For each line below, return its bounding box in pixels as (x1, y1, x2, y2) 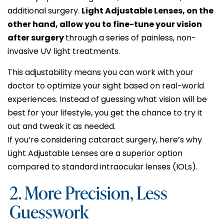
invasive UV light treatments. (7, 45, 120, 57)
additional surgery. (7, 5, 81, 17)
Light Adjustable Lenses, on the (81, 5, 213, 17)
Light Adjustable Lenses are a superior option (7, 147, 182, 159)
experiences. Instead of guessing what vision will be (7, 93, 207, 105)
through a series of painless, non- (65, 32, 196, 44)
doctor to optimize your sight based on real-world (7, 79, 204, 91)
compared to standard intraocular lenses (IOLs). (7, 160, 197, 172)
